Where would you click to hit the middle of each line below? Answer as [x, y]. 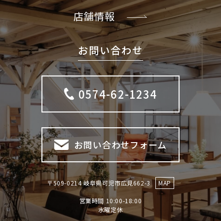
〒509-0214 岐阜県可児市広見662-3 [99, 183]
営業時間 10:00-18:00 [110, 200]
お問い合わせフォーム [120, 144]
